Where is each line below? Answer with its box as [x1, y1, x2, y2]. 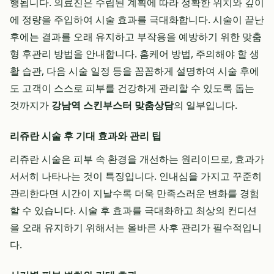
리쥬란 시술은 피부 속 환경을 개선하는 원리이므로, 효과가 [10, 152, 264, 166]
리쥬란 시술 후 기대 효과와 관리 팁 [10, 129, 161, 143]
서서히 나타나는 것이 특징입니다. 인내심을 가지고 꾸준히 [10, 169, 262, 183]
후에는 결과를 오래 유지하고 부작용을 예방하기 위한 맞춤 [10, 30, 262, 43]
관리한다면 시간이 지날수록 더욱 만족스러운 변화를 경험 [10, 187, 259, 200]
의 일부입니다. [174, 98, 237, 112]
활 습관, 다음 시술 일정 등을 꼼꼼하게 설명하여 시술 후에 [10, 64, 259, 78]
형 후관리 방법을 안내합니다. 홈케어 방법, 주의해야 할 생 [10, 47, 259, 61]
